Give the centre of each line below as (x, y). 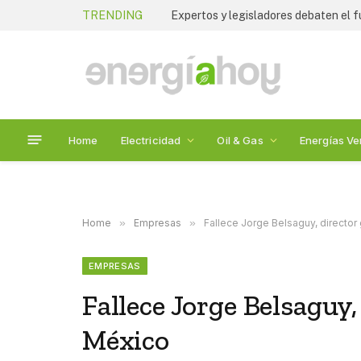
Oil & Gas (240, 140)
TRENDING (112, 15)
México (126, 340)
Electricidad (151, 140)
